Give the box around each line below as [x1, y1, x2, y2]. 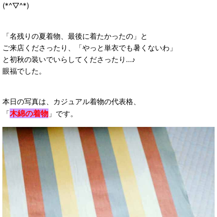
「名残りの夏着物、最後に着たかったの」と [2, 31, 148, 41]
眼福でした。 [2, 66, 46, 76]
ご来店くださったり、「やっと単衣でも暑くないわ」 [2, 43, 177, 52]
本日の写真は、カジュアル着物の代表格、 [2, 97, 140, 107]
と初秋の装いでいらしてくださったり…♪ [2, 54, 136, 64]
